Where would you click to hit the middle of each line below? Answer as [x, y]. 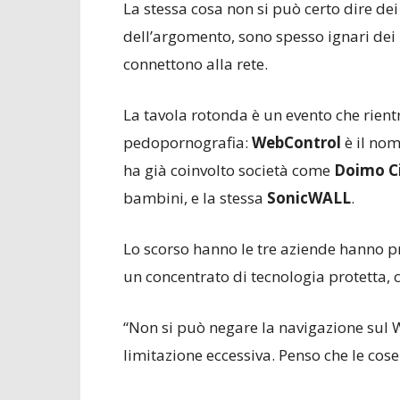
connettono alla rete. [196, 64]
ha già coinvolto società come [227, 170]
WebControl [296, 142]
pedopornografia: [187, 142]
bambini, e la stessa [193, 198]
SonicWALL [307, 198]
